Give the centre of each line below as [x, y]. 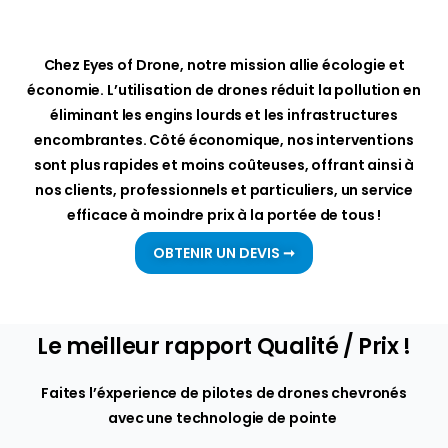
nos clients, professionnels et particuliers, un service [224, 189]
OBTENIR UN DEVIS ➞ [224, 252]
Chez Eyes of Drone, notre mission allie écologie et [224, 64]
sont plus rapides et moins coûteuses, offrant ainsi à [224, 164]
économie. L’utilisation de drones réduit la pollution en [224, 89]
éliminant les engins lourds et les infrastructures [224, 114]
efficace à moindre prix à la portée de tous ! [224, 214]
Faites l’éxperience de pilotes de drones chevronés [224, 392]
